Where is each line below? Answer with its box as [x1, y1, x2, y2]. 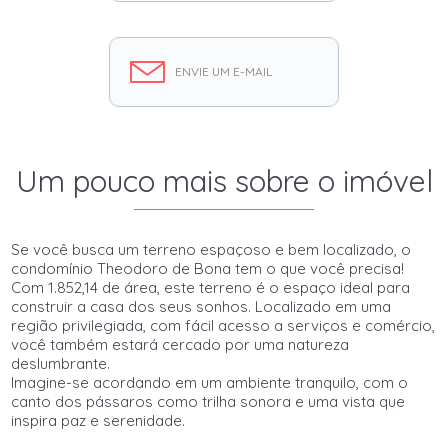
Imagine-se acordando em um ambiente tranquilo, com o [11, 373, 409, 392]
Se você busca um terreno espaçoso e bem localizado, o [11, 240, 412, 259]
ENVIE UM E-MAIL [175, 64, 272, 79]
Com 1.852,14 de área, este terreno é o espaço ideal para [11, 278, 411, 297]
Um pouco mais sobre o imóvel [15, 162, 433, 200]
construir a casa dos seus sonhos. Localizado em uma [11, 297, 392, 316]
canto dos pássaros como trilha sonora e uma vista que [11, 392, 406, 411]
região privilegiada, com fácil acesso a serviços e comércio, [11, 316, 436, 335]
